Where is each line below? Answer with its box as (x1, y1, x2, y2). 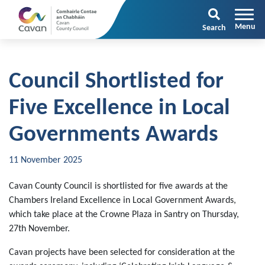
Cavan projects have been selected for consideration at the (9, 248, 235, 257)
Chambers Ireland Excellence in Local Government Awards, (9, 196, 236, 205)
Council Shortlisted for (9, 70, 224, 93)
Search (202, 24, 226, 33)
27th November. (9, 224, 70, 234)
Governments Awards (9, 124, 218, 147)
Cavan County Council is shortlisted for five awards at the (9, 182, 228, 191)
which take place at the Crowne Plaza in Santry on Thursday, (9, 210, 239, 219)
